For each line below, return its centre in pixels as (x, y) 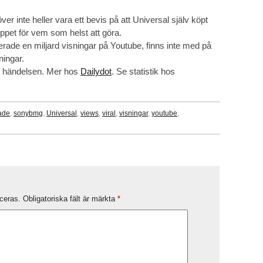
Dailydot (96, 72)
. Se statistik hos (143, 72)
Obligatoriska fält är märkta (70, 198)
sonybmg (28, 113)
